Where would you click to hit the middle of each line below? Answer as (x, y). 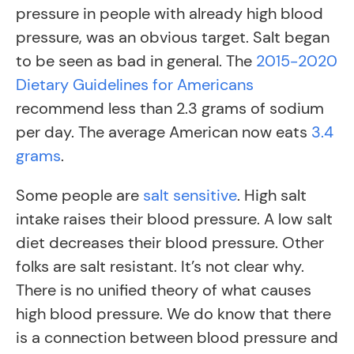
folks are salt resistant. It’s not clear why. (160, 266)
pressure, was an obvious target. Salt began (173, 37)
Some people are (79, 195)
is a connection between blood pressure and (177, 337)
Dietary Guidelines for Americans (135, 85)
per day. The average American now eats (164, 132)
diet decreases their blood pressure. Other (170, 243)
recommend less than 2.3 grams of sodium (170, 108)
